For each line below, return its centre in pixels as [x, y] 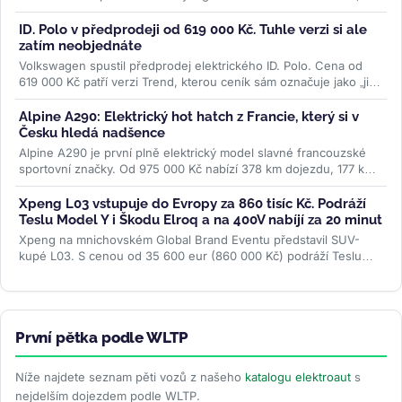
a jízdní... [45, 185]
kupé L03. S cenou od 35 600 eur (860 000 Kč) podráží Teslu [190, 256]
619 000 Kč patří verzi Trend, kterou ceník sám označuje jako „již [197, 82]
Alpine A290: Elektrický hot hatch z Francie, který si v [189, 117]
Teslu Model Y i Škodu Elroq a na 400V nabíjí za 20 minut [201, 220]
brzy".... [42, 98]
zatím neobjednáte [80, 46]
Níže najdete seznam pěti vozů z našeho [130, 377]
